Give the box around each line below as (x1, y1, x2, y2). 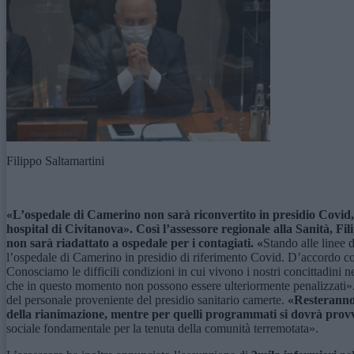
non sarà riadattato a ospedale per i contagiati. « (6, 236, 263, 250)
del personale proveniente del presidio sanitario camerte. (6, 293, 284, 307)
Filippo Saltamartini (6, 154, 104, 168)
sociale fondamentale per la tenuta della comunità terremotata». (6, 322, 318, 336)
